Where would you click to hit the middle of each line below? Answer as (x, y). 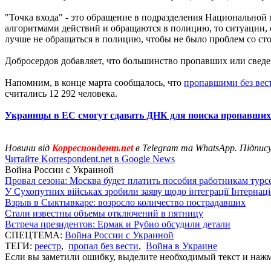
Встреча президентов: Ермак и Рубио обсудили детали (118, 224)
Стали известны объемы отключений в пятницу (104, 213)
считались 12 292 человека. (61, 93)
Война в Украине (181, 246)
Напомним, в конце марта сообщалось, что (94, 82)
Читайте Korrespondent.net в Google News (90, 158)
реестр (48, 246)
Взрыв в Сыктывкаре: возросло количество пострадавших (125, 202)
